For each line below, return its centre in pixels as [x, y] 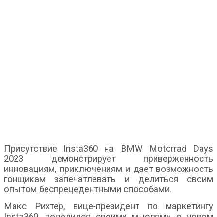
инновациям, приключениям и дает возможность [108, 169]
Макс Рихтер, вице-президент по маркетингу [108, 207]
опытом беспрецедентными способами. [88, 190]
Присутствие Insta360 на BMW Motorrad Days [108, 149]
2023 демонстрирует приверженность [108, 159]
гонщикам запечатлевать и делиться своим [108, 179]
